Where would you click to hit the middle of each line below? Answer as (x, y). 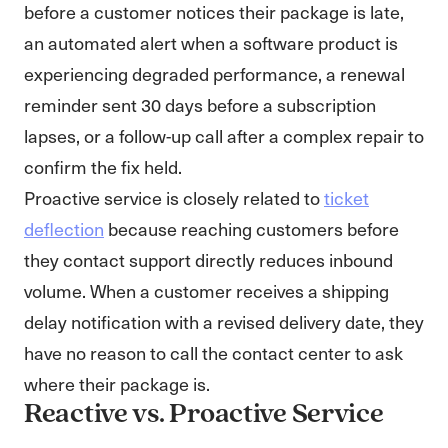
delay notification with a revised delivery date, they (224, 321)
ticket (346, 197)
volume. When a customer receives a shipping (206, 290)
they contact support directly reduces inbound (208, 259)
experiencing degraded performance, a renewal (214, 73)
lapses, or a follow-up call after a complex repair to (224, 135)
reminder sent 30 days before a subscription (200, 104)
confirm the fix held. (103, 166)
